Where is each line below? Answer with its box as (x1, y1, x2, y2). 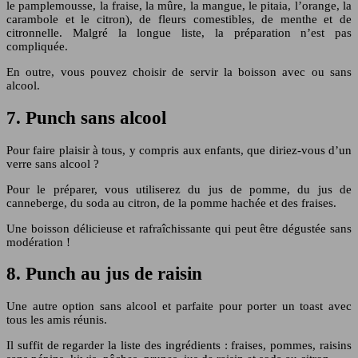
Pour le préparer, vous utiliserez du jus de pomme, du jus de (6, 182, 352, 196)
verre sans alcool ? (6, 157, 99, 170)
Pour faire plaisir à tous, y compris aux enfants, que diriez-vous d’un (6, 143, 352, 157)
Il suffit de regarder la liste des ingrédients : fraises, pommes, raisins (6, 338, 352, 352)
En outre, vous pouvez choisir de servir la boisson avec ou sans (6, 66, 352, 79)
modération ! (6, 235, 70, 249)
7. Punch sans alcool (6, 107, 166, 128)
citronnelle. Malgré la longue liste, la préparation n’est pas (6, 26, 352, 40)
